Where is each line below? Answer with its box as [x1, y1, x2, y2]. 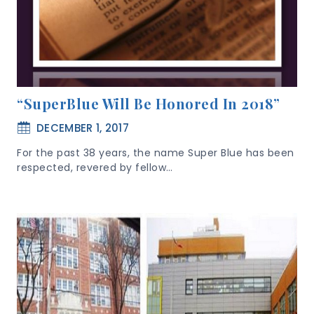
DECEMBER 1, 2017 [36, 121, 129, 135]
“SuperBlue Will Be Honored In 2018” [17, 94, 280, 113]
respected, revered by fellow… [17, 161, 173, 175]
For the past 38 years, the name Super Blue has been [17, 146, 294, 160]
